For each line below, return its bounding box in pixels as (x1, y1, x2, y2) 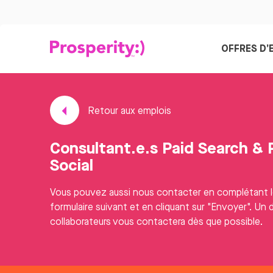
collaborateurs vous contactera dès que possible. (50, 215, 263, 228)
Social (50, 154, 93, 175)
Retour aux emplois (85, 104, 171, 117)
